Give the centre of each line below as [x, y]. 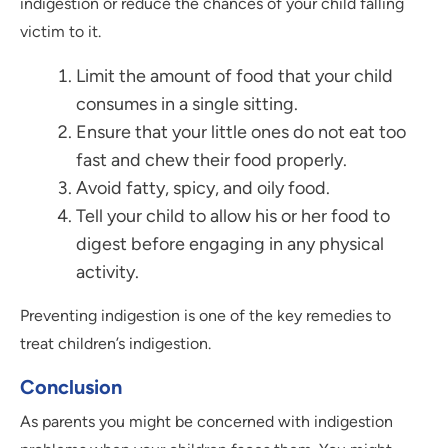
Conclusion [71, 387]
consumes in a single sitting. [187, 104]
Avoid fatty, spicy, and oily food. [203, 188]
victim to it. [60, 32]
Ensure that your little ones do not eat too [241, 132]
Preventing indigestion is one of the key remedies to [205, 316]
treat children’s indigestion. [115, 344]
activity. [107, 272]
